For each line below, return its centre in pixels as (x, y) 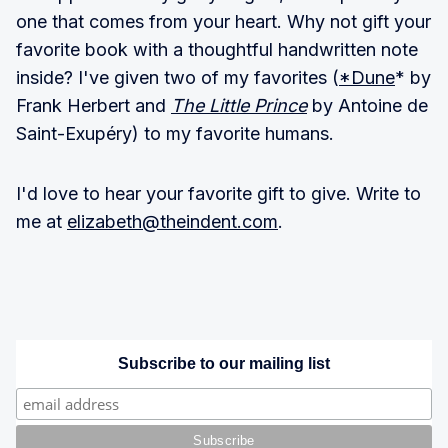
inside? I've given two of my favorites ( (177, 77)
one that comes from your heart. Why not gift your (223, 21)
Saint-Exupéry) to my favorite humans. (175, 133)
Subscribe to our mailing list (224, 363)
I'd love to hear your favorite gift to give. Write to (218, 193)
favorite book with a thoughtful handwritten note (217, 49)
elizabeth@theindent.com (172, 221)
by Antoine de (367, 105)
